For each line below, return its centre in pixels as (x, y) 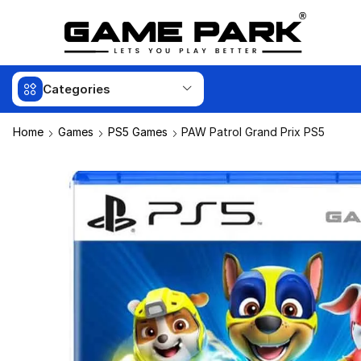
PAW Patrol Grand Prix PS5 (253, 132)
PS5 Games (138, 132)
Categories (76, 89)
